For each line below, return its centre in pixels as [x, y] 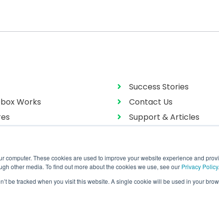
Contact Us [151, 102]
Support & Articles [164, 117]
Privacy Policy [200, 166]
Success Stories [159, 87]
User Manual [153, 132]
